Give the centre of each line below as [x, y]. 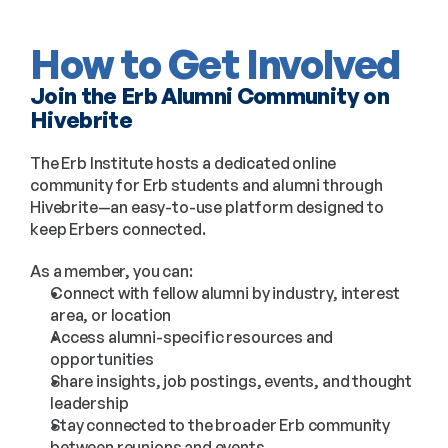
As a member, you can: [111, 270]
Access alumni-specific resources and [192, 336]
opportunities [102, 358]
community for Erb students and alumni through [206, 184]
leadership [89, 402]
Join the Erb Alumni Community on [209, 95]
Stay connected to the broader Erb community [220, 424]
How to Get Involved [215, 63]
